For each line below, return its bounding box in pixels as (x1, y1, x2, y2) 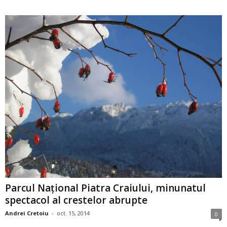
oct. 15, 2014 (57, 209, 90, 217)
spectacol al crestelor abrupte (5, 194, 147, 207)
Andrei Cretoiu (5, 209, 49, 217)
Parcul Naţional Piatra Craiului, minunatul (5, 181, 206, 195)
